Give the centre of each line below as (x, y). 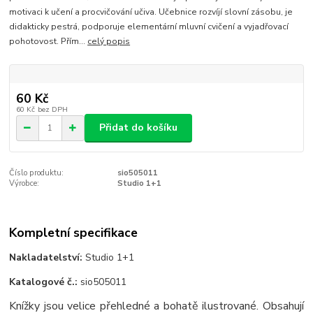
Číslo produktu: (37, 173)
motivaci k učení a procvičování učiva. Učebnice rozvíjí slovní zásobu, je (151, 12)
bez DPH (52, 110)
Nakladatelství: (46, 258)
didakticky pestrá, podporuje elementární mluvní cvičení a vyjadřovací (149, 26)
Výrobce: (24, 183)
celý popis (109, 41)
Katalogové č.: (44, 282)
